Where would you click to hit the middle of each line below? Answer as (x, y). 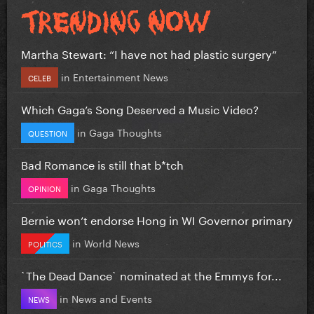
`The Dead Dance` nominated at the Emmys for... (151, 274)
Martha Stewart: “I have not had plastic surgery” (149, 53)
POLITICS (45, 243)
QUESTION (48, 132)
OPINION (45, 187)
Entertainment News (121, 76)
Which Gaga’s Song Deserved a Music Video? (140, 108)
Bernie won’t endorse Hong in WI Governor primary (157, 219)
